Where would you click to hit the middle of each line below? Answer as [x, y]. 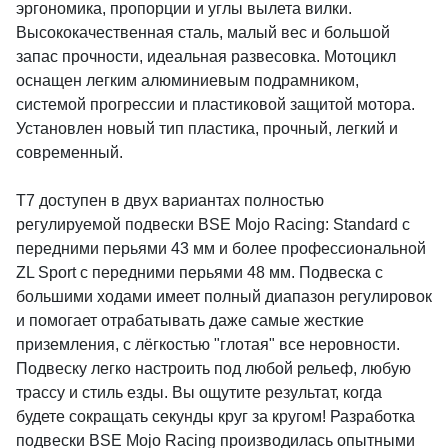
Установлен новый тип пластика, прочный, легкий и [207, 128]
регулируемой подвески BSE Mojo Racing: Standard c [213, 224]
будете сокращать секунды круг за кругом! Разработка [215, 416]
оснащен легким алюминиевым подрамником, [187, 80]
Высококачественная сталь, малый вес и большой [203, 32]
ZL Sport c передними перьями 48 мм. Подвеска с [199, 272]
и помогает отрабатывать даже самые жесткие [190, 320]
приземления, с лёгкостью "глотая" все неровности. [208, 344]
